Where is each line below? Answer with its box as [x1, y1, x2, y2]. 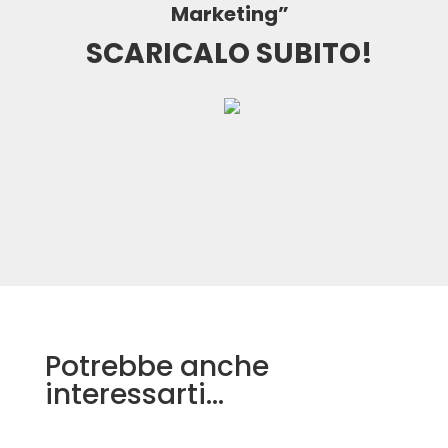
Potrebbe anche [44, 347, 269, 387]
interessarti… [44, 375, 224, 415]
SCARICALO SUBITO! [86, 34, 374, 74]
